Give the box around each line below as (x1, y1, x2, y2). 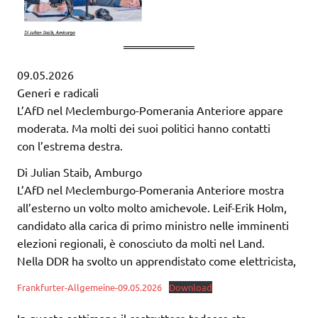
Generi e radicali (17, 85, 99, 100)
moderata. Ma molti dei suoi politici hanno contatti (17, 121, 270, 136)
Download (168, 281, 212, 294)
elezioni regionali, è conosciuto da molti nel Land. (17, 236, 265, 251)
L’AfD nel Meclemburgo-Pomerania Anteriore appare (17, 103, 283, 118)
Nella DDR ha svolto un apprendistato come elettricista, (17, 253, 296, 268)
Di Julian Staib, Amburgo (17, 165, 142, 180)
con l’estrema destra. (17, 138, 123, 153)
